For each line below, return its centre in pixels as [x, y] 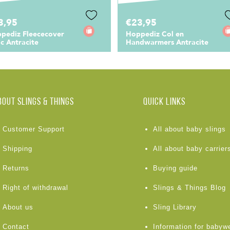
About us [18, 207]
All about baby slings [189, 129]
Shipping [17, 149]
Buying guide [175, 168]
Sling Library [175, 207]
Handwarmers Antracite [167, 43]
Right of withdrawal [35, 188]
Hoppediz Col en [155, 34]
